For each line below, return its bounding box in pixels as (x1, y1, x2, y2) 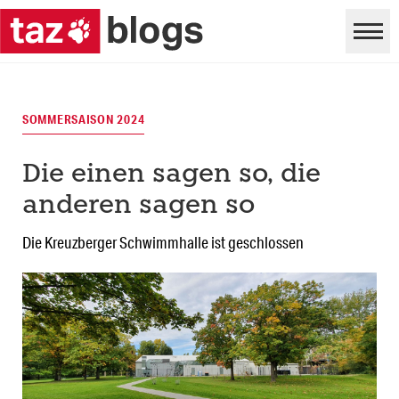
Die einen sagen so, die (22, 162, 321, 189)
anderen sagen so (22, 193, 255, 220)
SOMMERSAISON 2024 (22, 111, 145, 128)
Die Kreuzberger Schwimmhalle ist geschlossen (22, 232, 304, 253)
